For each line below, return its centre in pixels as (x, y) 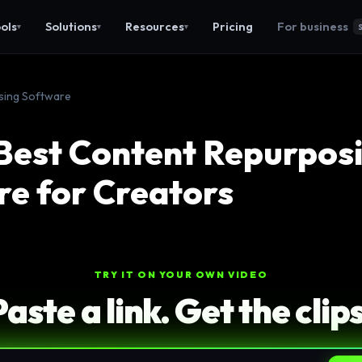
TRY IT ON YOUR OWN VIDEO (181, 274)
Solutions (72, 26)
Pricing (233, 26)
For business (313, 26)
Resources (155, 26)
